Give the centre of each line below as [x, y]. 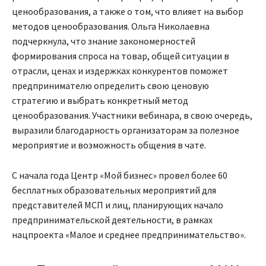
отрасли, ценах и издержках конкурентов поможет [120, 71]
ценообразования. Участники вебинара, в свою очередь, [132, 115]
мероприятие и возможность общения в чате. [109, 145]
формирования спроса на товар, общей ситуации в [121, 56]
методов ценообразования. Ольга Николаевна [111, 26]
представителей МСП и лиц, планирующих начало [118, 205]
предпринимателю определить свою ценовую [110, 86]
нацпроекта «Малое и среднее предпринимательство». [129, 235]
